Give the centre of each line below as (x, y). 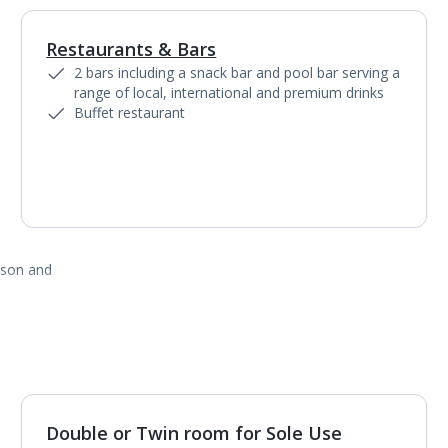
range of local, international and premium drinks (229, 92)
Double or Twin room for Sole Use (194, 433)
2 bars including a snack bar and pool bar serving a (237, 72)
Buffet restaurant (130, 112)
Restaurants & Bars (131, 49)
